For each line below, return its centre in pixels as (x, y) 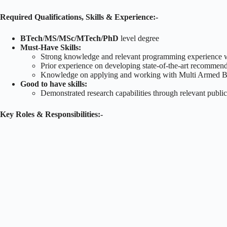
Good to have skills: (54, 84)
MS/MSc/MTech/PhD (83, 38)
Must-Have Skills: (51, 47)
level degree (140, 38)
